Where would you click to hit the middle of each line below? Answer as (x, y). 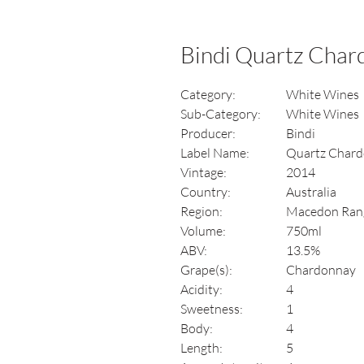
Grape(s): (206, 270)
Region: (201, 211)
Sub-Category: (223, 114)
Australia (311, 192)
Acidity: (201, 289)
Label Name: (215, 153)
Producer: (208, 133)
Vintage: (204, 172)
